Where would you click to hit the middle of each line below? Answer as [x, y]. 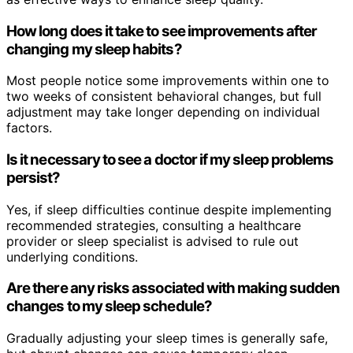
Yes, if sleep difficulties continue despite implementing [169, 209]
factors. [29, 128]
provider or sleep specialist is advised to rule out [152, 241]
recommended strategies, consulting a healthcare [154, 225]
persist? [33, 177]
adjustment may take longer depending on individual [163, 112]
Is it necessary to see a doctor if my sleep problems [170, 159]
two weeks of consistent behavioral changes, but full [164, 97]
